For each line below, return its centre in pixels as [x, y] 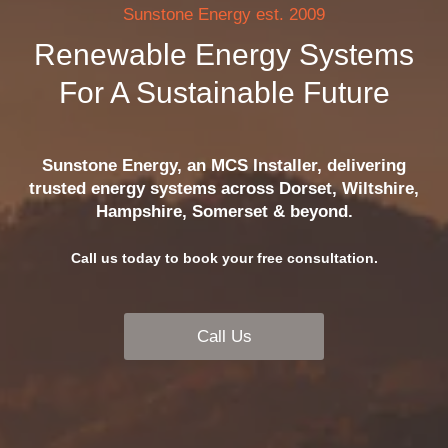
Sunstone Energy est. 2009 [224, 14]
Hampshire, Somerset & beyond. [224, 212]
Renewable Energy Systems [224, 54]
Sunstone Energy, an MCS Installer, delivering [224, 166]
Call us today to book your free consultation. [224, 257]
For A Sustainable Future [224, 92]
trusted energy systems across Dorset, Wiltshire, [224, 189]
